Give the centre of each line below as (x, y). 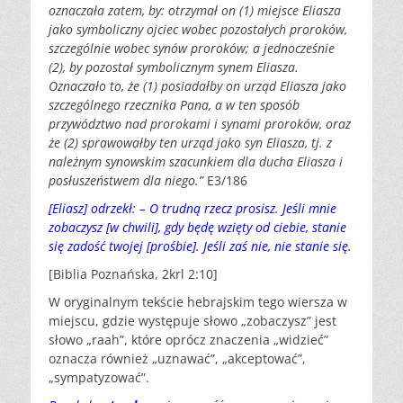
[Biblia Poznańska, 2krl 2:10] (133, 274)
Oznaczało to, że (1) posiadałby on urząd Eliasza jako (197, 86)
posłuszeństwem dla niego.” (128, 181)
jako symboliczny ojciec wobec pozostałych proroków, (198, 30)
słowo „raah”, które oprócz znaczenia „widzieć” (188, 340)
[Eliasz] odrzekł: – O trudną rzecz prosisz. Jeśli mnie (193, 209)
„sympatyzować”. (99, 378)
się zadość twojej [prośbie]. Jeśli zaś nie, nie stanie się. (200, 246)
